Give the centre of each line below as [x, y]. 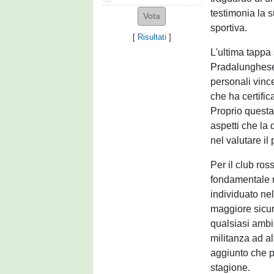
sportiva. [229, 28]
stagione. [231, 268]
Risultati [152, 37]
